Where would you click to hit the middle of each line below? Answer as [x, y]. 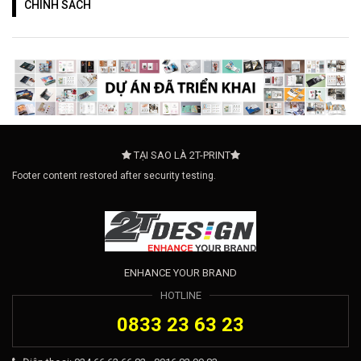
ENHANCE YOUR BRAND [180, 272]
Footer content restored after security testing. [114, 175]
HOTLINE [180, 295]
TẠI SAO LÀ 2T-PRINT [180, 155]
